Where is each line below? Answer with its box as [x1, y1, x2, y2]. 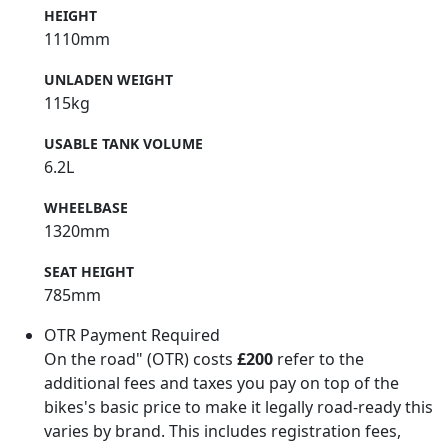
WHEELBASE [44, 197, 128, 217]
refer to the [273, 347, 364, 370]
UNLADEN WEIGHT [44, 69, 173, 89]
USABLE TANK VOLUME [44, 133, 203, 153]
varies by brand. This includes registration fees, [44, 419, 401, 442]
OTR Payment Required [44, 323, 220, 346]
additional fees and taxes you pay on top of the [44, 371, 399, 394]
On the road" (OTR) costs [44, 347, 237, 370]
